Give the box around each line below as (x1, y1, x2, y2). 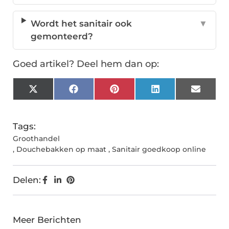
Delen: (13, 175, 41, 186)
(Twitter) (37, 96, 74, 107)
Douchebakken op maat (16, 145, 106, 154)
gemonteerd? (30, 31, 93, 42)
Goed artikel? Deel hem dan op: (13, 58, 159, 70)
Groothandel (13, 134, 60, 144)
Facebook (77, 87, 121, 98)
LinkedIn (159, 87, 198, 98)
